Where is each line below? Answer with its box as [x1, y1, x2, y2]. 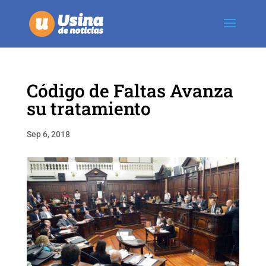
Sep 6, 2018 [26, 129, 70, 139]
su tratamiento [26, 97, 151, 120]
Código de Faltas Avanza [26, 79, 233, 102]
